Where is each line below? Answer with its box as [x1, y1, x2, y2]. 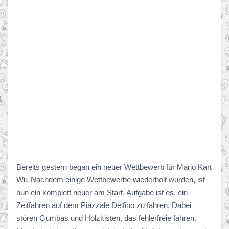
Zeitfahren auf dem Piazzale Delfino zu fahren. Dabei [16, 201, 191, 210]
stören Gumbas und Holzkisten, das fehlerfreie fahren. [16, 214, 196, 222]
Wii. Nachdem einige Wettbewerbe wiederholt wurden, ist [16, 175, 205, 184]
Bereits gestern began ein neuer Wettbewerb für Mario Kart [16, 163, 212, 171]
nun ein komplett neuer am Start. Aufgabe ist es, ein [16, 188, 188, 197]
